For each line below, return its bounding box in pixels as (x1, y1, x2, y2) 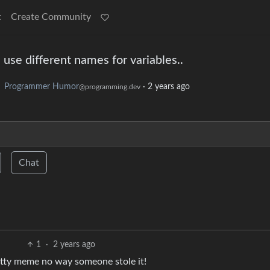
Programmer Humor (4, 83, 79, 92)
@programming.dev (79, 83, 140, 91)
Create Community (11, 12, 91, 22)
